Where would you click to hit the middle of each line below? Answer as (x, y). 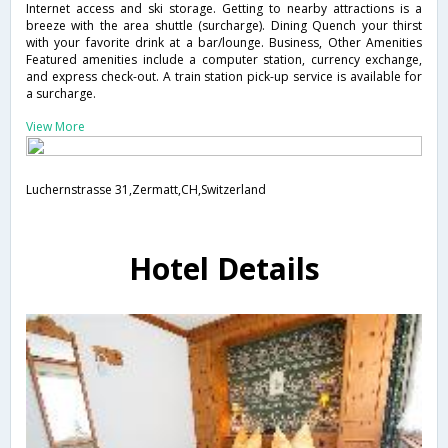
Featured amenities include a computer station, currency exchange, (224, 59)
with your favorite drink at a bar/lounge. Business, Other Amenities (224, 42)
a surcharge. (61, 93)
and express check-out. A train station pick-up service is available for (224, 76)
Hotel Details (224, 268)
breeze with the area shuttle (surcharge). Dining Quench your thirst (224, 25)
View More (55, 126)
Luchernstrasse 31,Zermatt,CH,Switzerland (146, 189)
